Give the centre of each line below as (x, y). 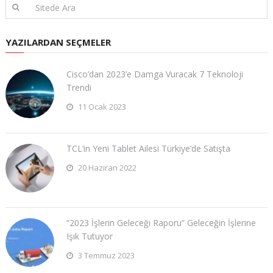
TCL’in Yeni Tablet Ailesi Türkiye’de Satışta (148, 148)
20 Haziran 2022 (106, 167)
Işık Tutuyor (89, 236)
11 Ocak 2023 (101, 106)
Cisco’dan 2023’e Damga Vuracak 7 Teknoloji (154, 74)
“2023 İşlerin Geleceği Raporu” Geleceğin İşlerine (161, 222)
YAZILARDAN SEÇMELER (58, 42)
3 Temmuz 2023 (105, 255)
